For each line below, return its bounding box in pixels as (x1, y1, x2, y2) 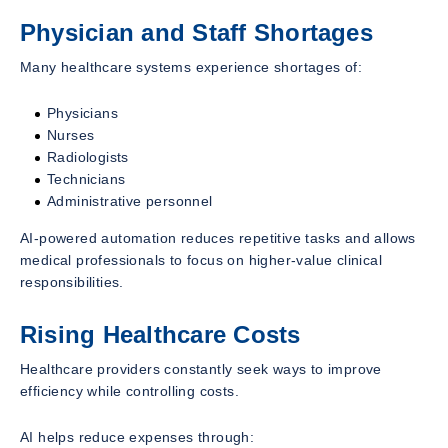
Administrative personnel (47, 192, 213, 209)
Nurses (47, 126, 95, 143)
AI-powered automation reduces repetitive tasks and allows (20, 229, 416, 246)
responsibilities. (20, 273, 124, 290)
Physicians (47, 104, 118, 121)
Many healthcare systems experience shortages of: (20, 58, 363, 75)
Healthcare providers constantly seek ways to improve (20, 360, 382, 377)
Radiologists (47, 148, 129, 165)
